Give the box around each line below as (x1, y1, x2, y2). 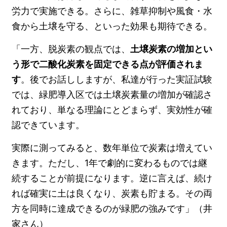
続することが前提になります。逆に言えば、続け (12, 172, 213, 183)
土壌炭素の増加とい (130, 43, 213, 54)
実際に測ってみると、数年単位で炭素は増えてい (12, 142, 213, 153)
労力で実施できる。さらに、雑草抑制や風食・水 (12, 5, 213, 16)
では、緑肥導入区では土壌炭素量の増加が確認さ (12, 89, 213, 100)
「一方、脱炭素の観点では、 (12, 43, 131, 54)
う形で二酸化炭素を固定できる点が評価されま (12, 58, 204, 69)
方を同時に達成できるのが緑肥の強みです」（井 (12, 203, 213, 214)
